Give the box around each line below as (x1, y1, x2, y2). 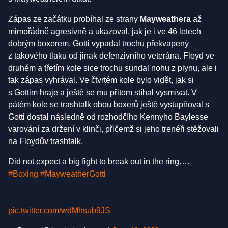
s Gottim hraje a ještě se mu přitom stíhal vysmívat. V (8, 88, 197, 97)
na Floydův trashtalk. (8, 137, 83, 146)
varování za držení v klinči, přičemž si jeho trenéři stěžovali (8, 125, 219, 134)
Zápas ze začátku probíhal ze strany (8, 15, 140, 24)
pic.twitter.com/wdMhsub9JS (8, 206, 110, 215)
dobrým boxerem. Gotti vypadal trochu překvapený (8, 39, 189, 48)
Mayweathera (140, 15, 191, 24)
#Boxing (8, 169, 38, 179)
